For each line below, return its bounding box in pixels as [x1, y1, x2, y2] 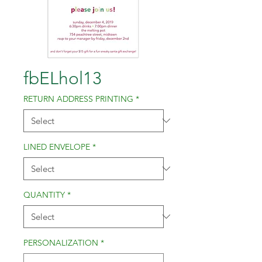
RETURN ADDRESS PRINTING [23, 93, 133, 104]
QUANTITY [23, 189, 65, 200]
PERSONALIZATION [23, 237, 98, 248]
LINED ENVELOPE [23, 141, 90, 152]
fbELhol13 [23, 67, 102, 89]
